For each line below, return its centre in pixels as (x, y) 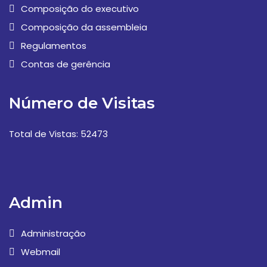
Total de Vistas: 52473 (58, 134)
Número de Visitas (82, 103)
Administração (53, 234)
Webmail (41, 252)
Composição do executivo (80, 9)
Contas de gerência (66, 64)
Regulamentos (54, 46)
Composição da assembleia (84, 27)
